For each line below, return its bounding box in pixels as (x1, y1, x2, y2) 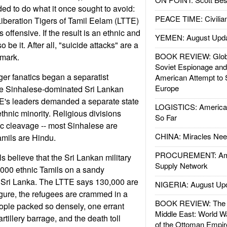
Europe (155, 83, 179, 93)
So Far (155, 112, 177, 123)
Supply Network (155, 160, 208, 171)
